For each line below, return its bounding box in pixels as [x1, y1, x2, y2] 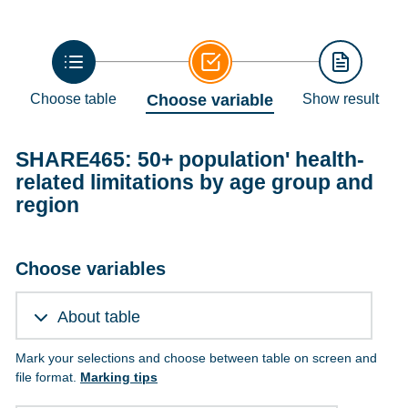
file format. [15, 370, 80, 385]
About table [57, 308, 140, 327]
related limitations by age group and [15, 170, 373, 195]
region [15, 193, 79, 218]
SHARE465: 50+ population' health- [15, 148, 364, 172]
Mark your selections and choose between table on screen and [15, 351, 377, 366]
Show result [302, 91, 379, 107]
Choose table [30, 91, 117, 107]
